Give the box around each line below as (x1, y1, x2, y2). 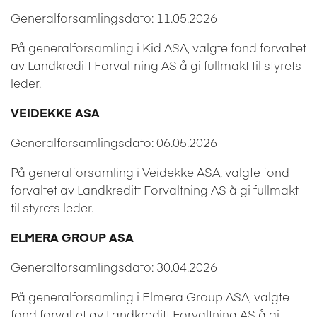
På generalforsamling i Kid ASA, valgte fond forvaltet (11, 38, 306, 56)
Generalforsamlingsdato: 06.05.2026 (11, 133, 217, 151)
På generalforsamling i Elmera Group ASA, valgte (11, 287, 289, 305)
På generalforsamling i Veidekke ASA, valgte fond (11, 163, 289, 180)
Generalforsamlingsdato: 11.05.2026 (11, 8, 217, 26)
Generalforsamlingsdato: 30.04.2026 (11, 258, 217, 275)
